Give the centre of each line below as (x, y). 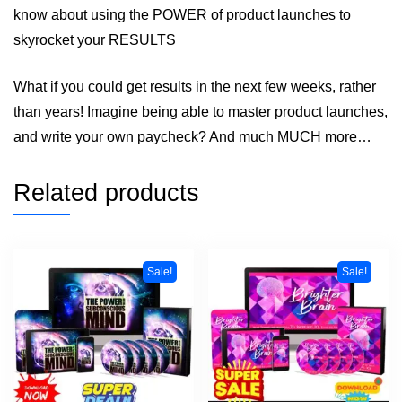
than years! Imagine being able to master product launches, (201, 111)
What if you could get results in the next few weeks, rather (195, 86)
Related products (106, 192)
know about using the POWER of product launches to (182, 14)
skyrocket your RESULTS (95, 39)
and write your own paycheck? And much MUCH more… (192, 136)
